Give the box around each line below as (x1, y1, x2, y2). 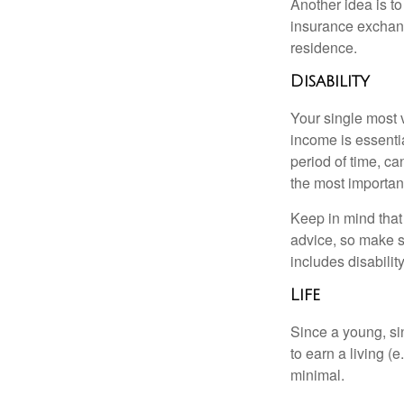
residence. (290, 37, 357, 59)
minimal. (290, 363, 344, 385)
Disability (290, 72, 370, 91)
